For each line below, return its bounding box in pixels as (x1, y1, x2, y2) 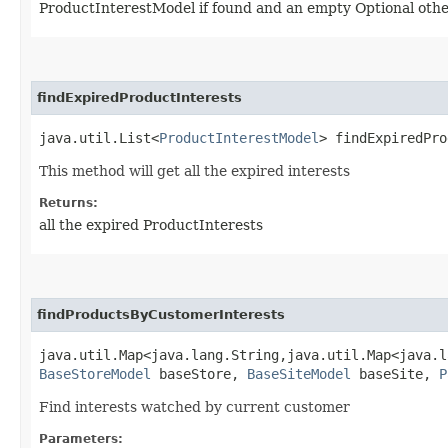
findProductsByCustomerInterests (37, 306, 285, 322)
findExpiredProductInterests (37, 89, 242, 105)
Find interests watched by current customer (39, 398, 350, 415)
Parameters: (39, 431, 123, 446)
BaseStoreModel (39, 365, 151, 382)
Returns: (39, 195, 98, 210)
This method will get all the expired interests (39, 162, 350, 179)
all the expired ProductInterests (39, 216, 263, 233)
